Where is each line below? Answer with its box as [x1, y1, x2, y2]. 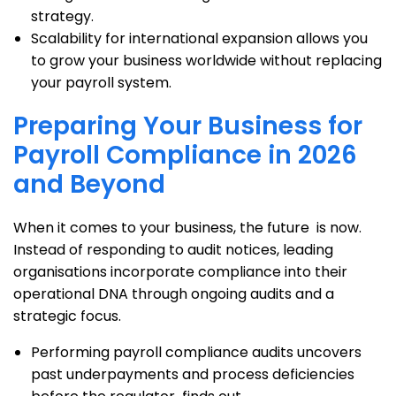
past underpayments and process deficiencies [31, 364, 354, 385]
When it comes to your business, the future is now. [13, 217, 362, 238]
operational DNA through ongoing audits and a [13, 284, 334, 304]
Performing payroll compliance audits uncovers [31, 342, 362, 362]
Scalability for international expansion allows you [31, 28, 368, 49]
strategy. [31, 6, 94, 27]
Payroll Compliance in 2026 [13, 138, 357, 172]
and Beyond [13, 167, 165, 202]
